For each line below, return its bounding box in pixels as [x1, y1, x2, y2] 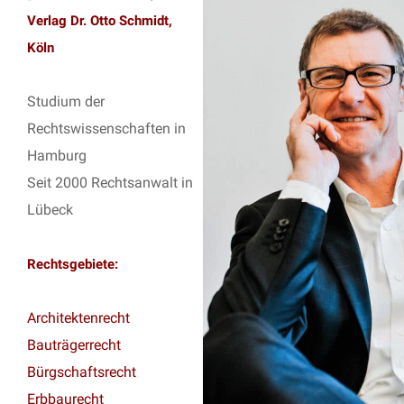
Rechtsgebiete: [27, 255, 118, 272]
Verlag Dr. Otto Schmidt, [27, 12, 172, 29]
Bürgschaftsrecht [27, 363, 136, 381]
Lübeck [27, 200, 73, 218]
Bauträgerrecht [27, 335, 121, 353]
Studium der [27, 92, 105, 110]
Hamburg [27, 146, 87, 164]
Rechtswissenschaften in [27, 119, 186, 137]
